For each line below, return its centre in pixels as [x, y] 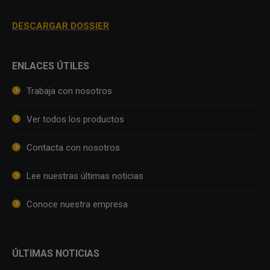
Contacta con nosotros [73, 147]
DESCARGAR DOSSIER [61, 26]
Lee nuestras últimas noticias [85, 176]
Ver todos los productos [75, 119]
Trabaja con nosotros [69, 91]
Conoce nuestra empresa [77, 204]
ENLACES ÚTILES [51, 66]
